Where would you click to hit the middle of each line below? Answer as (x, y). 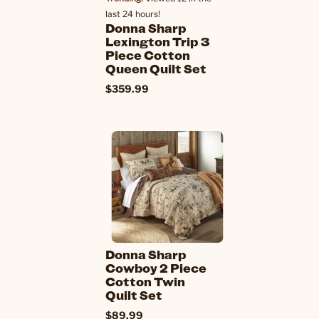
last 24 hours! (133, 14)
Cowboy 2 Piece (156, 268)
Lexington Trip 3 (158, 41)
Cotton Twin (145, 281)
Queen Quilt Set (156, 68)
